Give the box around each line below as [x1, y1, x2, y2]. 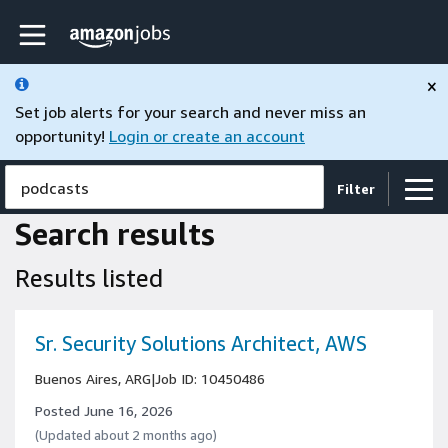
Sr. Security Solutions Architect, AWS [35, 332, 367, 355]
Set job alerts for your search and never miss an [15, 102, 366, 122]
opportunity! [15, 126, 105, 146]
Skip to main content [15, 18, 167, 38]
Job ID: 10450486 [155, 370, 265, 387]
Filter [337, 180, 375, 197]
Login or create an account [109, 126, 305, 146]
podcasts [21, 178, 89, 198]
